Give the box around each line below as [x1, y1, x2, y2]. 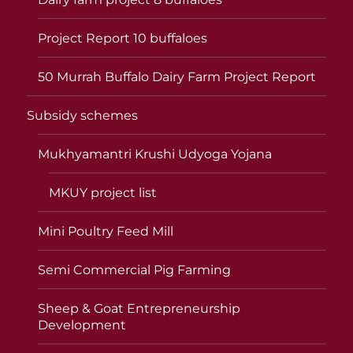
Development [38, 317, 127, 333]
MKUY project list [49, 184, 158, 200]
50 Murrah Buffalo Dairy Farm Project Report [38, 69, 317, 84]
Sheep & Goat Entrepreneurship [38, 300, 241, 316]
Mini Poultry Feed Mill [38, 223, 174, 239]
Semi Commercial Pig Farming [38, 262, 232, 277]
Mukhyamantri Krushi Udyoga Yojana [38, 146, 273, 162]
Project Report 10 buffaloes [38, 30, 208, 46]
